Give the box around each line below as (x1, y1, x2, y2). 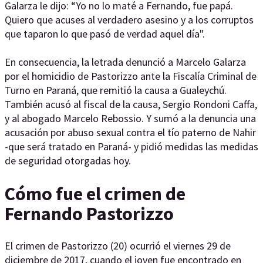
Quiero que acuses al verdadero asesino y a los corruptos (5, 13, 254, 26)
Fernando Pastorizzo (5, 201, 174, 225)
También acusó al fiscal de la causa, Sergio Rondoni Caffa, (5, 97, 257, 111)
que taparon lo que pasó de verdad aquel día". (5, 27, 205, 41)
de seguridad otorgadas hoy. (5, 154, 131, 167)
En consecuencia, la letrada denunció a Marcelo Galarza (5, 55, 246, 69)
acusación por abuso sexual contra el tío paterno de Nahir (5, 126, 256, 139)
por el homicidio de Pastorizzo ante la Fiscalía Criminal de (5, 69, 257, 83)
